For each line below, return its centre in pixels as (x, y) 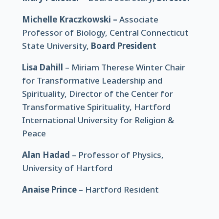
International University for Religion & (98, 120)
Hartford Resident (122, 189)
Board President (123, 46)
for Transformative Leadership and (92, 80)
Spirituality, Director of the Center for (97, 94)
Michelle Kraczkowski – (70, 19)
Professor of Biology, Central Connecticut (105, 33)
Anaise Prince (50, 189)
